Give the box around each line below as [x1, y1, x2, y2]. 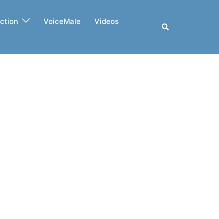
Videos [94, 16, 119, 26]
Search [161, 22, 185, 31]
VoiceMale [44, 16, 81, 26]
